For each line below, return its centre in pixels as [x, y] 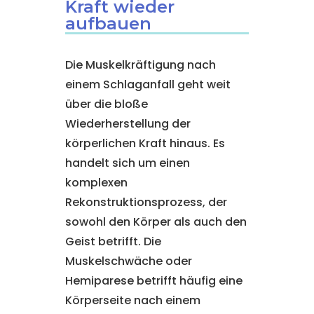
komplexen [96, 183]
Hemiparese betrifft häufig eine [153, 281]
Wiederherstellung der [128, 124]
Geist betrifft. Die [113, 241]
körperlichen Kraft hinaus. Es [145, 143]
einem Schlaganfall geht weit [148, 84]
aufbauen [108, 23]
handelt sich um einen [127, 163]
